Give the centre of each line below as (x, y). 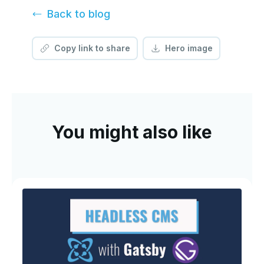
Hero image (189, 48)
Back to (68, 14)
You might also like (132, 132)
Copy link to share (92, 48)
